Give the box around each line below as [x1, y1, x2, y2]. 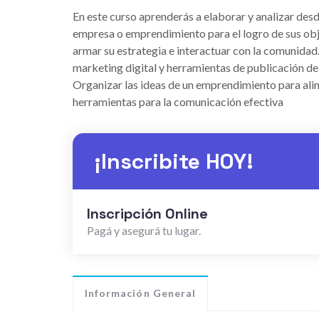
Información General [85, 287, 196, 299]
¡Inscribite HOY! [94, 147, 253, 175]
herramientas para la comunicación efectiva [73, 95, 283, 108]
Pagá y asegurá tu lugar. [87, 223, 201, 237]
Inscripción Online [87, 204, 208, 223]
